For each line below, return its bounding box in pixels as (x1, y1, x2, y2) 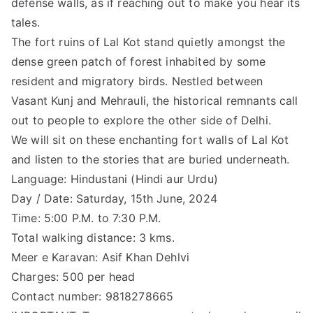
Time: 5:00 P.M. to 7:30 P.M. (11, 210, 161, 225)
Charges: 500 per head (11, 269, 136, 284)
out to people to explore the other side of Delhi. (11, 112, 271, 127)
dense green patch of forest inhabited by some (11, 54, 266, 68)
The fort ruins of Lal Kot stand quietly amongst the (11, 34, 286, 49)
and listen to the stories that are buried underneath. (11, 152, 290, 166)
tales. (11, 15, 40, 29)
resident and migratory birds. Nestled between (11, 73, 263, 88)
